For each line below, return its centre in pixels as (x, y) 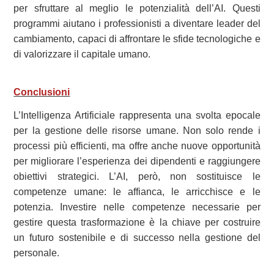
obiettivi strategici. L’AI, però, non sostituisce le (137, 177)
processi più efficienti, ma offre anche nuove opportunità (137, 146)
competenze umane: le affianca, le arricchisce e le (137, 192)
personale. (37, 253)
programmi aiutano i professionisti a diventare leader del (137, 23)
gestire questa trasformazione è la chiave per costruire (137, 223)
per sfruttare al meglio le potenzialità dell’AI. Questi (137, 8)
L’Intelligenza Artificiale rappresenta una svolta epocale (137, 116)
